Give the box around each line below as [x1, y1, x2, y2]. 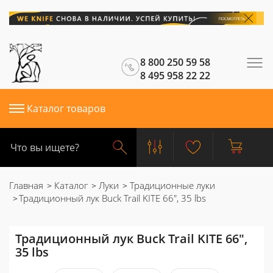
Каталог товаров [27, 102, 105, 115]
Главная [9, 179, 43, 191]
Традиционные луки [127, 179, 215, 191]
